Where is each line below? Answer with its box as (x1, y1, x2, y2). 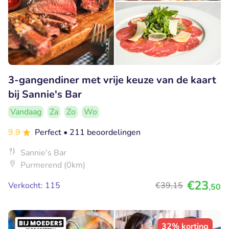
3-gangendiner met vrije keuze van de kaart (8, 73, 216, 87)
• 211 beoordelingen (63, 127, 141, 139)
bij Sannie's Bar (8, 87, 82, 102)
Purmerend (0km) (20, 159, 85, 171)
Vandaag (10, 106, 41, 118)
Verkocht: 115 (8, 180, 60, 192)
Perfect (35, 127, 63, 139)
